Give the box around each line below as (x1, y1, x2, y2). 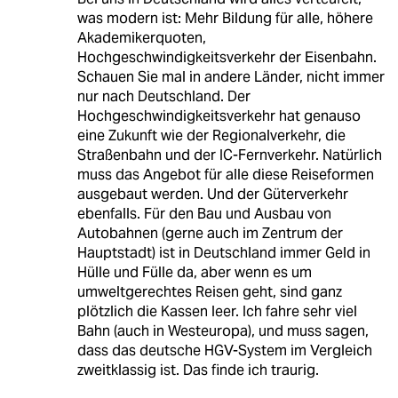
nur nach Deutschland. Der (76, 87, 251, 107)
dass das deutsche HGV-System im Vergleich (76, 341, 372, 361)
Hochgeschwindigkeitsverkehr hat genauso (76, 107, 361, 126)
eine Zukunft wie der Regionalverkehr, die (76, 126, 346, 146)
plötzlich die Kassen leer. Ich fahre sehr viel (76, 302, 357, 322)
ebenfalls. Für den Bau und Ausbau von (76, 204, 331, 224)
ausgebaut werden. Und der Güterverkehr (76, 185, 348, 204)
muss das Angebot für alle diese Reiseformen (76, 165, 374, 185)
